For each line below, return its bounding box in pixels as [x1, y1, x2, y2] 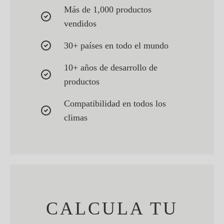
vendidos [64, 18, 96, 29]
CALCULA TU [46, 198, 178, 219]
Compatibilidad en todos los [64, 98, 166, 109]
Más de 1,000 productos [64, 4, 151, 15]
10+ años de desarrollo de [64, 62, 157, 73]
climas [64, 112, 87, 123]
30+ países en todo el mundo [64, 40, 168, 51]
